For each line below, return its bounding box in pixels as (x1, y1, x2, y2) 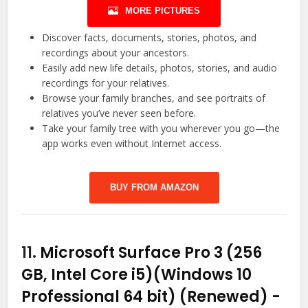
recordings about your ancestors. (42, 46, 190, 60)
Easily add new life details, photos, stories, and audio (42, 61, 278, 75)
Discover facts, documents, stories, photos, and (42, 31, 257, 45)
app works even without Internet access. (42, 137, 222, 151)
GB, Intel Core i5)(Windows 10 (21, 264, 252, 286)
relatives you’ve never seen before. (42, 107, 197, 120)
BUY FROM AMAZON (109, 182, 199, 193)
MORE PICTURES (125, 5, 200, 16)
